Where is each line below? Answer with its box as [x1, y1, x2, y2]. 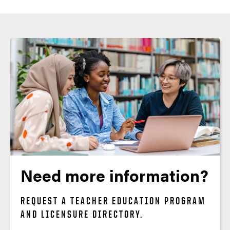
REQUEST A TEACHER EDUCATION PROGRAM [21, 195, 206, 206]
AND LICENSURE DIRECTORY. [21, 208, 143, 220]
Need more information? [21, 163, 208, 187]
